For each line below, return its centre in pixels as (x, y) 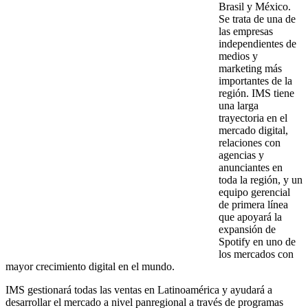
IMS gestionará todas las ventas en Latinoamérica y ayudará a (139, 289)
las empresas (246, 31)
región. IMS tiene (256, 93)
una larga (239, 105)
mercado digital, (253, 130)
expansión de (247, 229)
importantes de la (255, 80)
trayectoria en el (253, 118)
